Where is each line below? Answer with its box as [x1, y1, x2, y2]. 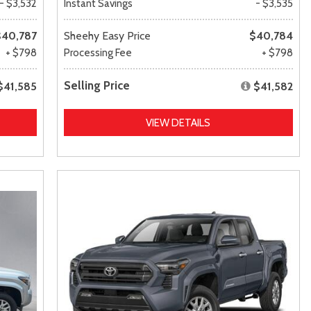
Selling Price [63, 78, 130, 92]
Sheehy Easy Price [63, 28, 151, 42]
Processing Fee [63, 46, 132, 59]
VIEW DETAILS [146, 116, 211, 129]
